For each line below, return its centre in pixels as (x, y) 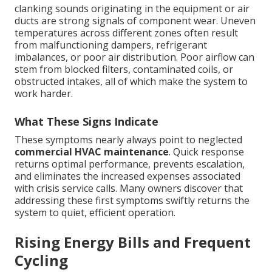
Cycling (41, 260)
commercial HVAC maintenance (92, 152)
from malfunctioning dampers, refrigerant (111, 45)
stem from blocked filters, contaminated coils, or (124, 70)
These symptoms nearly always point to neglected (128, 140)
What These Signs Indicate (87, 122)
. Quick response (206, 152)
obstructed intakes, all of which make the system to (131, 82)
